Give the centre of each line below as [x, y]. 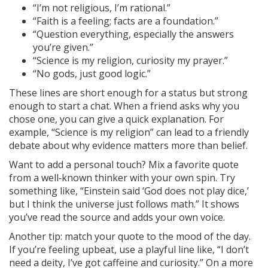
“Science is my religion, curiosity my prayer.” [130, 60]
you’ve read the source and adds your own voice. [117, 217]
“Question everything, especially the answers [133, 34]
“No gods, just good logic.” [92, 73]
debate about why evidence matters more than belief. [128, 145]
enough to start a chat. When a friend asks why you [124, 106]
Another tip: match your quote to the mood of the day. [130, 236]
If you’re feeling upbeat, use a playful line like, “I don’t [129, 249]
